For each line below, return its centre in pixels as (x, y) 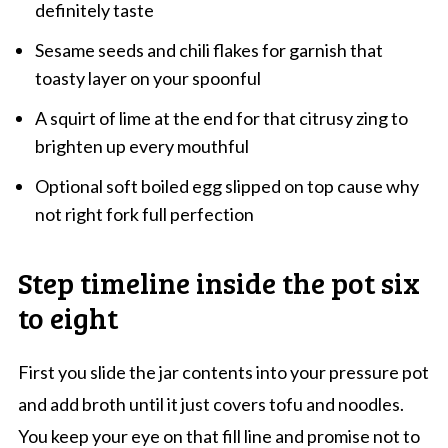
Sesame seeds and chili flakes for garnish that (208, 50)
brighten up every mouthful (141, 146)
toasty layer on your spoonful (147, 78)
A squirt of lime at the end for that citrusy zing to (221, 118)
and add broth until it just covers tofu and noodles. (210, 404)
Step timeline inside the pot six (218, 282)
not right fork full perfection (144, 214)
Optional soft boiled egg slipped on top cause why (226, 186)
